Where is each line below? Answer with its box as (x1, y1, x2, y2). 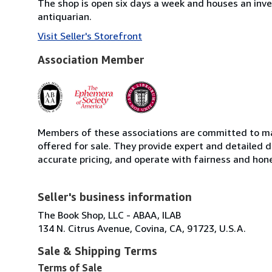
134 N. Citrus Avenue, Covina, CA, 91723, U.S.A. (38, 222, 246, 234)
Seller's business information (38, 189, 192, 203)
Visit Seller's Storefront (38, 29, 142, 42)
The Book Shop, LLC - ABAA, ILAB (38, 208, 181, 221)
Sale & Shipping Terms (38, 243, 157, 257)
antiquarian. (38, 10, 92, 22)
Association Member (38, 52, 144, 66)
